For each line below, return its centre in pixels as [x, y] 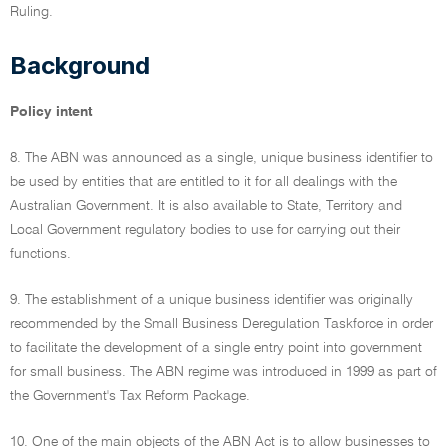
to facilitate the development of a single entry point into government [216, 348]
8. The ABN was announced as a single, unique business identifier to [221, 158]
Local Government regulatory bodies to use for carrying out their [205, 230]
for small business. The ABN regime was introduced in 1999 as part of [223, 372]
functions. [40, 254]
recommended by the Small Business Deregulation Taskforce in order [221, 324]
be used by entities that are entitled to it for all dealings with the [203, 182]
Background [80, 65]
